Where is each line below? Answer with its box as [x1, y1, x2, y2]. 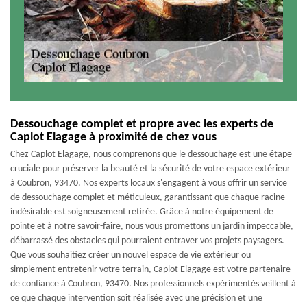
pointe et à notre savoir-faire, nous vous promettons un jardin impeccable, [10, 221, 293, 232]
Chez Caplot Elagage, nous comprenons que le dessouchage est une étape [10, 149, 292, 160]
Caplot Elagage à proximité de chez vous [10, 131, 217, 144]
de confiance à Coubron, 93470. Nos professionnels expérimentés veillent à [10, 279, 296, 289]
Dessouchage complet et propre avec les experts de [10, 118, 273, 131]
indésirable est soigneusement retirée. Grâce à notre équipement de [10, 207, 273, 217]
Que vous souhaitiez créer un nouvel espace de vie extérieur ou [10, 250, 251, 260]
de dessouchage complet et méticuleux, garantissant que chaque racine [10, 193, 285, 203]
